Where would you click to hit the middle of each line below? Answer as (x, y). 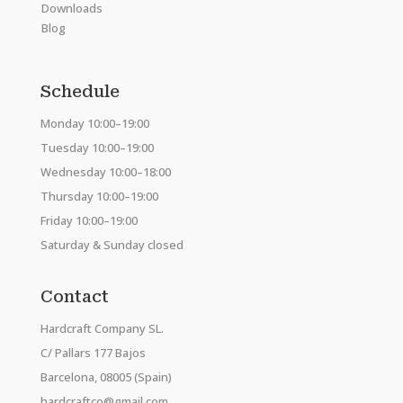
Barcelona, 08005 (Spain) (106, 377)
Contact (74, 297)
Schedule (80, 92)
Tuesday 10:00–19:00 (97, 148)
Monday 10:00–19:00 (94, 124)
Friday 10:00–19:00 (89, 221)
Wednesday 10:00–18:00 (105, 172)
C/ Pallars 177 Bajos (93, 353)
